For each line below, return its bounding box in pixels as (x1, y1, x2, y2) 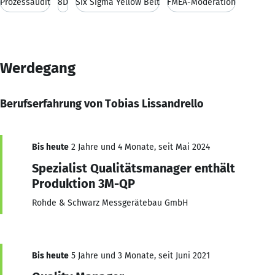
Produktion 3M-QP (32, 176, 135, 191)
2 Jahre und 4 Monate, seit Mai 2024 (69, 141, 210, 152)
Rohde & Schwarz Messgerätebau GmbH (32, 197, 188, 208)
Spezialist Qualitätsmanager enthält (32, 160, 235, 176)
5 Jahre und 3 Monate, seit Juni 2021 (69, 250, 210, 261)
